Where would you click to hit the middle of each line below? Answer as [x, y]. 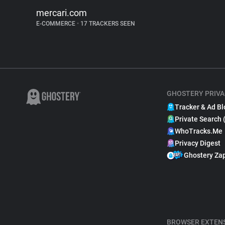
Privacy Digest [198, 143]
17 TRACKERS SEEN [107, 24]
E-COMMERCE [57, 24]
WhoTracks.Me [199, 131]
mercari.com [62, 13]
